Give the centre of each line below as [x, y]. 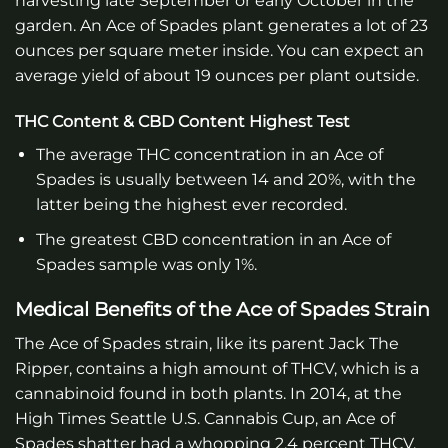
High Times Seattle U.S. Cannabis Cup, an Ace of [205, 419]
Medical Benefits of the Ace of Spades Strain [222, 309]
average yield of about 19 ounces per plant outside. [217, 76]
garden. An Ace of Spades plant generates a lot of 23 [221, 26]
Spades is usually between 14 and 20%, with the [225, 180]
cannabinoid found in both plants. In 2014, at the [208, 394]
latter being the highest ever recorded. [191, 205]
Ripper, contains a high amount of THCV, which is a [217, 369]
